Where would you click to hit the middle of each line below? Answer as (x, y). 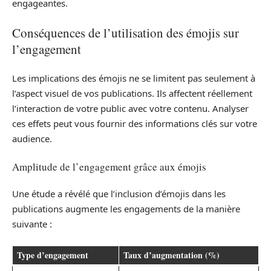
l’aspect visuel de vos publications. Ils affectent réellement (132, 93)
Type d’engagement (53, 255)
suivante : (32, 224)
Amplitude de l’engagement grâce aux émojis (109, 166)
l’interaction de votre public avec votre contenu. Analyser (130, 109)
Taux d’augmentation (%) (171, 255)
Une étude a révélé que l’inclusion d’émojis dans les (119, 194)
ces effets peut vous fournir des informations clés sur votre (135, 124)
